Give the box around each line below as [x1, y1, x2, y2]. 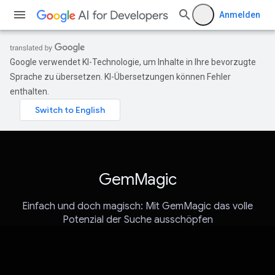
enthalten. [10, 87, 49, 96]
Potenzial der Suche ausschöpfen [62, 214, 213, 227]
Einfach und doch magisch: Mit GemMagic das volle [22, 200, 253, 213]
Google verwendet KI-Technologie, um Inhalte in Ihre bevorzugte [10, 57, 256, 67]
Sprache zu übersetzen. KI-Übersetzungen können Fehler [10, 72, 231, 82]
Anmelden [219, 10, 260, 20]
